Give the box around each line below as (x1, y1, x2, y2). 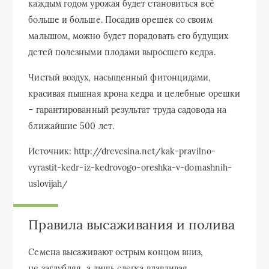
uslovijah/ (28, 178, 68, 190)
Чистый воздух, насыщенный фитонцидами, (28, 72, 211, 83)
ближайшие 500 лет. (28, 121, 114, 132)
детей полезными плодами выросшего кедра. (28, 47, 216, 58)
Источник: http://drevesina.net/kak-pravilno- (28, 146, 216, 157)
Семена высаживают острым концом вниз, (28, 246, 204, 258)
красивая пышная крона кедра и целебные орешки (28, 88, 241, 100)
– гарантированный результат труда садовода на (28, 104, 227, 116)
